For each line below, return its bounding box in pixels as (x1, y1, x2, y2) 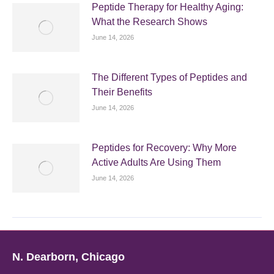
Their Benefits (92, 87, 152, 97)
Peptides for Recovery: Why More (92, 143, 237, 153)
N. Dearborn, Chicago (12, 251, 125, 263)
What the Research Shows (92, 17, 207, 27)
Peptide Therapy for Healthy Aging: (92, 2, 243, 12)
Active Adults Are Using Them (92, 157, 221, 168)
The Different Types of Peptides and (92, 72, 247, 83)
